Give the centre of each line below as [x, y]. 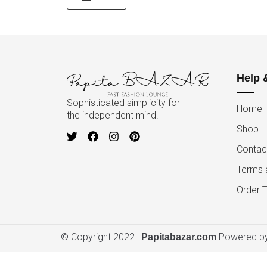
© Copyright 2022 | [101, 237]
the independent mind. [113, 116]
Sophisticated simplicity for [123, 103]
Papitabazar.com [179, 237]
